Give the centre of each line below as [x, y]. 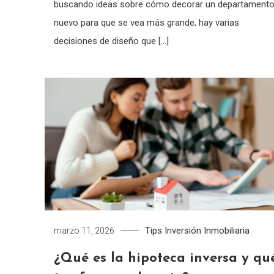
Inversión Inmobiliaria [207, 230]
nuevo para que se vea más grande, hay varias [146, 22]
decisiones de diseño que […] [111, 41]
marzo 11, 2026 [84, 230]
